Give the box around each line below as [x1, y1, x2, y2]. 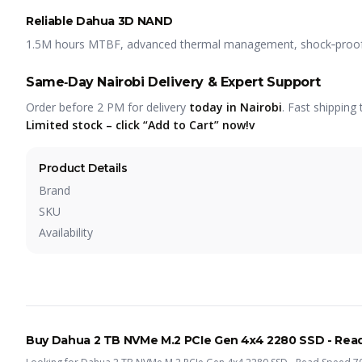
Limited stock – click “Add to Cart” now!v [26, 117, 255, 133]
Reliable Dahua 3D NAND [26, 14, 173, 28]
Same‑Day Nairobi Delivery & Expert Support [26, 74, 321, 90]
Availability [39, 225, 93, 240]
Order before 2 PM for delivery [26, 99, 189, 115]
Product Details [39, 161, 128, 175]
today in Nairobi [189, 99, 282, 115]
